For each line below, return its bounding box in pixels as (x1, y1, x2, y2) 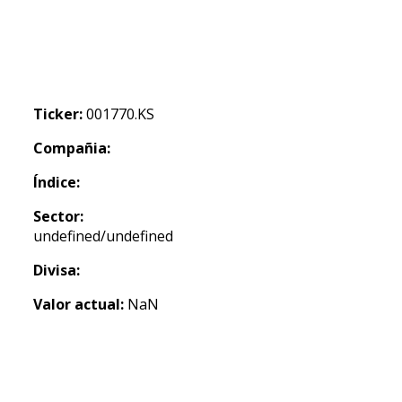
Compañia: (33, 138, 110, 158)
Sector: (33, 206, 83, 226)
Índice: (33, 172, 80, 192)
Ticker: (33, 104, 83, 124)
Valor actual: (33, 294, 124, 314)
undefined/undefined (33, 226, 173, 246)
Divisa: (33, 260, 80, 280)
